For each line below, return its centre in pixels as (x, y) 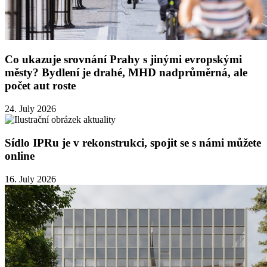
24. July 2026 (30, 109)
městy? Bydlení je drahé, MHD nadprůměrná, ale (126, 73)
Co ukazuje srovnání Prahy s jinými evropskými (123, 60)
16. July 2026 (30, 179)
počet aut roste (40, 86)
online (20, 156)
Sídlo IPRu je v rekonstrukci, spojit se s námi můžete (133, 142)
